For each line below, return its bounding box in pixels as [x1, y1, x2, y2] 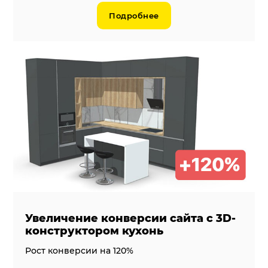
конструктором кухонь [25, 224, 164, 238]
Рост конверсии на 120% [25, 245, 134, 257]
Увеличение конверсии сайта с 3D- [25, 212, 236, 226]
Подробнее [109, 11, 159, 21]
